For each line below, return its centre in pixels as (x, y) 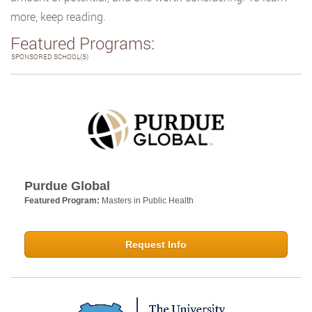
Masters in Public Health (148, 201)
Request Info (156, 245)
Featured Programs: (83, 43)
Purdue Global (67, 186)
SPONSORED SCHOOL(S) (50, 57)
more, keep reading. (58, 16)
